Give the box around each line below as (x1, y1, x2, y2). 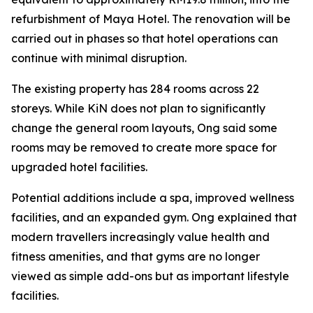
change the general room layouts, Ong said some (11, 121, 277, 136)
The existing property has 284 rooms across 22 (11, 82, 259, 96)
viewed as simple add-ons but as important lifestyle (11, 269, 289, 284)
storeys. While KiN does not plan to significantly (11, 101, 265, 116)
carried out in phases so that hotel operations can (11, 31, 278, 46)
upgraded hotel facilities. (11, 160, 147, 175)
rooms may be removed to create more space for (11, 140, 277, 155)
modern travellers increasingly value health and (11, 230, 270, 245)
